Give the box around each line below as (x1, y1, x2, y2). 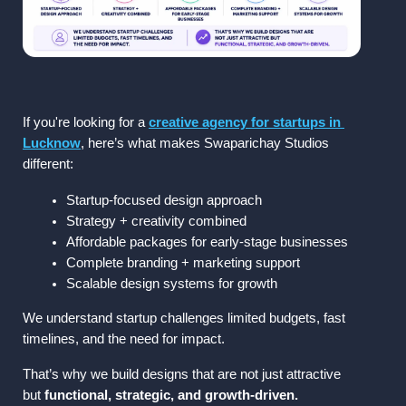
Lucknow (23, 135, 81, 150)
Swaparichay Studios (204, 135, 329, 150)
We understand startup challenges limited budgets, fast (23, 310, 345, 325)
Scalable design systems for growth (66, 275, 277, 291)
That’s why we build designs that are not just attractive (23, 366, 341, 382)
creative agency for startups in (149, 114, 341, 130)
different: (23, 156, 73, 171)
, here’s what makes (81, 135, 204, 150)
